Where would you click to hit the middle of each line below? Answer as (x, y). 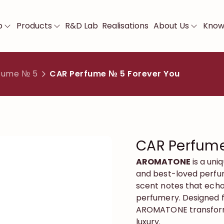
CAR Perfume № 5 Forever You (115, 74)
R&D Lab (81, 26)
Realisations (125, 26)
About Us (171, 26)
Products (34, 26)
